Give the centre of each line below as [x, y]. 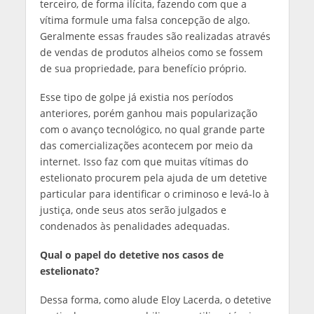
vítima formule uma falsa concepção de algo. [145, 20]
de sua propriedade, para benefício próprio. [143, 68]
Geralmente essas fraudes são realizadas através [155, 36]
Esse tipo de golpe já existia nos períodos [136, 97]
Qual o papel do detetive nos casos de [131, 254]
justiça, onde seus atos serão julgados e [133, 210]
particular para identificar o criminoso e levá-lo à [154, 193]
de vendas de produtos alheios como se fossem [151, 52]
